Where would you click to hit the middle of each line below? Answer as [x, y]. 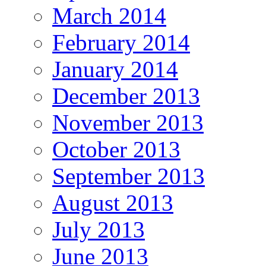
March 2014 [109, 16]
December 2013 [126, 96]
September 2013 [129, 176]
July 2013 [99, 230]
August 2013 [113, 203]
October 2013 [116, 150]
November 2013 [128, 123]
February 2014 [121, 43]
